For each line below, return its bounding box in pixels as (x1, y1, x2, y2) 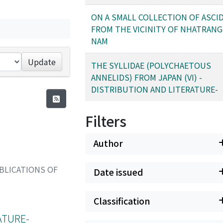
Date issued (94, 166, 143, 178)
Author (94, 137, 123, 149)
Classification (94, 195, 150, 207)
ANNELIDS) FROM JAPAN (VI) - (91, 71, 202, 83)
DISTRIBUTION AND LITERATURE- (91, 83, 218, 95)
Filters (85, 111, 126, 131)
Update (28, 56, 56, 68)
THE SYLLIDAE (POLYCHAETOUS (91, 59, 211, 71)
